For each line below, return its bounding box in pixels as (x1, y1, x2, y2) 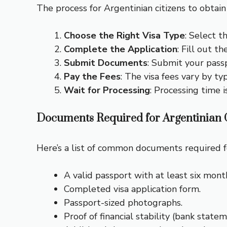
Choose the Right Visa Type (64, 29, 185, 42)
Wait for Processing (64, 84, 150, 97)
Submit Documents (64, 57, 147, 69)
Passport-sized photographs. (64, 197, 182, 209)
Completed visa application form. (64, 183, 201, 196)
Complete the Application (64, 43, 177, 56)
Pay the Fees (64, 70, 121, 83)
